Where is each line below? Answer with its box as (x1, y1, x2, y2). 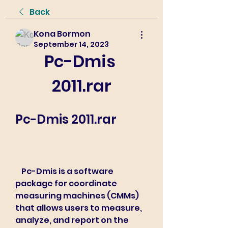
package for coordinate (15, 178, 117, 189)
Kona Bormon (34, 28, 91, 40)
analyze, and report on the (15, 214, 129, 226)
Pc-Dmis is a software (15, 165, 21, 177)
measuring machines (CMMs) (15, 190, 139, 202)
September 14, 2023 (34, 39, 109, 49)
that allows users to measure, (15, 202, 142, 214)
